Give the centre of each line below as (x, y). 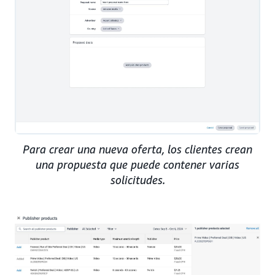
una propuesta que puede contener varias (137, 164)
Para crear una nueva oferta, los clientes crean (137, 149)
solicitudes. (137, 180)
